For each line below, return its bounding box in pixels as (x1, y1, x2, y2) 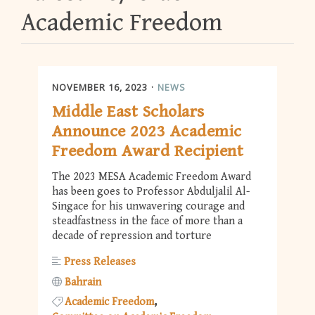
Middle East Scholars (52, 102, 205, 122)
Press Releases (64, 255, 136, 269)
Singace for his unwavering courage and (52, 200, 245, 214)
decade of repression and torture (52, 229, 212, 243)
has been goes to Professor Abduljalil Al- (52, 185, 250, 199)
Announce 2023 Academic (52, 122, 242, 142)
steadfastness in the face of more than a (52, 214, 243, 229)
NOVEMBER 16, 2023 (52, 80, 148, 94)
